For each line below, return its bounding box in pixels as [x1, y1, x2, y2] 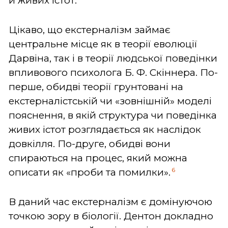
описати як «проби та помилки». [9, 166, 170, 178]
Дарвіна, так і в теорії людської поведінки [9, 52, 217, 64]
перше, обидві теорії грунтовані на [9, 80, 183, 93]
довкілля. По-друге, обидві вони [9, 137, 170, 150]
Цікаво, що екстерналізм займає [9, 23, 170, 36]
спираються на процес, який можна [9, 152, 187, 164]
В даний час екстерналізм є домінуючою [9, 195, 212, 208]
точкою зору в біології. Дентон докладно [9, 210, 213, 222]
